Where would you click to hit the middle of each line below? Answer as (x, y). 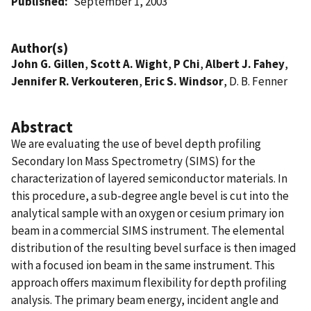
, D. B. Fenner (255, 81)
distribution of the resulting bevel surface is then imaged (154, 247)
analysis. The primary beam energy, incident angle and (145, 300)
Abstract (42, 126)
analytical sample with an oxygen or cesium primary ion (148, 213)
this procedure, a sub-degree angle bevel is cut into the (150, 195)
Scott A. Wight (129, 64)
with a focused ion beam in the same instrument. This (143, 265)
